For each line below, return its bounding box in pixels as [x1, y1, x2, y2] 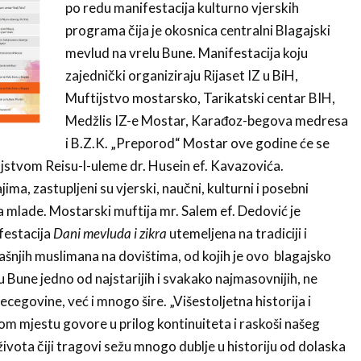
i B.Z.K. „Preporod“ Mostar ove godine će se [64, 134, 330, 151]
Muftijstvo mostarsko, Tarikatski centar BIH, [64, 89, 335, 106]
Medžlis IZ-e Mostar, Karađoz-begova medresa [64, 111, 348, 129]
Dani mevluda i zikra [52, 224, 167, 242]
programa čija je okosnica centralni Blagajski [64, 21, 330, 39]
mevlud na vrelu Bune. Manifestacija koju [64, 44, 308, 61]
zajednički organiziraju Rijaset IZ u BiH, [64, 66, 298, 84]
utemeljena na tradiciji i [166, 224, 307, 242]
